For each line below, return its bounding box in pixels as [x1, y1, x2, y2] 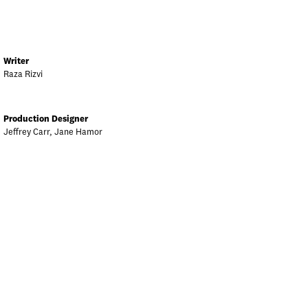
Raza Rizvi [3, 70, 43, 79]
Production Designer [3, 115, 88, 124]
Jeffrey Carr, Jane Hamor [3, 128, 102, 137]
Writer [3, 57, 29, 66]
